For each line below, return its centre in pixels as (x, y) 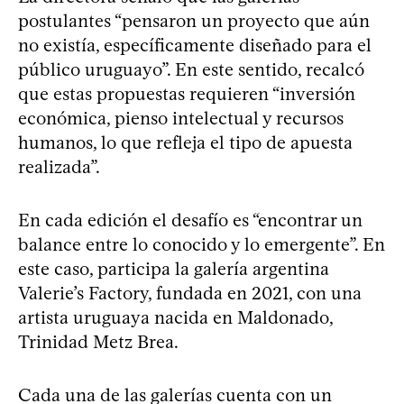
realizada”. (59, 166)
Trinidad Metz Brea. (98, 341)
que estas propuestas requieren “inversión (187, 93)
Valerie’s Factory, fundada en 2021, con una (190, 293)
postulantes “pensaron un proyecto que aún (194, 20)
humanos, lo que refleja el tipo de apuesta (185, 142)
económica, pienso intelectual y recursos (181, 118)
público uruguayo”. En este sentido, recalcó (191, 69)
